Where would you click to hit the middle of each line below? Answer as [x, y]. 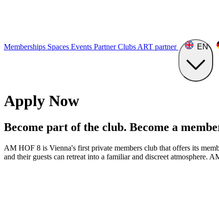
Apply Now [42, 101]
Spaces [59, 47]
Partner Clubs [116, 47]
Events [82, 47]
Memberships [26, 47]
